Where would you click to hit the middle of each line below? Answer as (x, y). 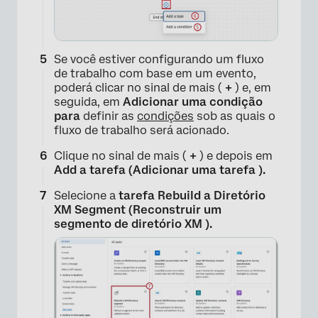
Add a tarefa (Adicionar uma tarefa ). (160, 170)
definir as (110, 116)
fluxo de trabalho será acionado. (142, 130)
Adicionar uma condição (193, 102)
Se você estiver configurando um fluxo (159, 59)
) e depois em (235, 155)
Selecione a (86, 195)
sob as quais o (235, 116)
